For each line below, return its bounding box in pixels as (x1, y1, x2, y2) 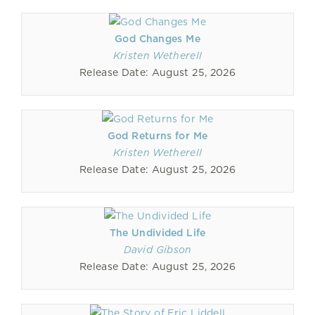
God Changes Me (115, 33, 200, 44)
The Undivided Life (109, 227, 206, 238)
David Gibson (123, 244, 192, 255)
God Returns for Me (107, 130, 208, 141)
